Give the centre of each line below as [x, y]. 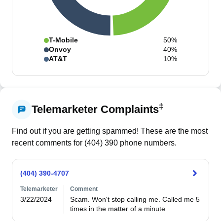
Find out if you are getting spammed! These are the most [110, 131]
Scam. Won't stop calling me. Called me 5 [135, 199]
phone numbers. [147, 143]
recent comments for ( [49, 143]
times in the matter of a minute [118, 209]
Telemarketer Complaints [95, 109]
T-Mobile [63, 40]
